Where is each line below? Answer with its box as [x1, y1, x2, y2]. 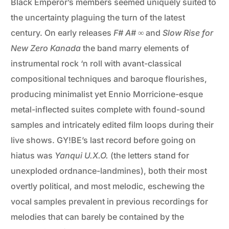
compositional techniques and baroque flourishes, [11, 74, 208, 84]
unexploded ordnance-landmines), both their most [11, 166, 208, 176]
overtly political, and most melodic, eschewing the [11, 181, 205, 192]
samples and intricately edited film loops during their [11, 120, 214, 130]
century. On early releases [11, 28, 114, 38]
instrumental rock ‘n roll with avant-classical [11, 58, 182, 69]
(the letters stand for [108, 150, 190, 161]
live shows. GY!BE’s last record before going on [11, 135, 196, 146]
